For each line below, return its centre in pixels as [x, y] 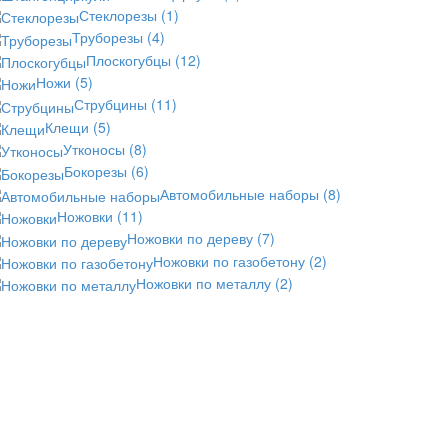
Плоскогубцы [130, 59]
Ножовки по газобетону [231, 260]
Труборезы [109, 37]
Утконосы [96, 148]
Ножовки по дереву [192, 238]
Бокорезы [97, 171]
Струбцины [112, 104]
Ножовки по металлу [205, 282]
